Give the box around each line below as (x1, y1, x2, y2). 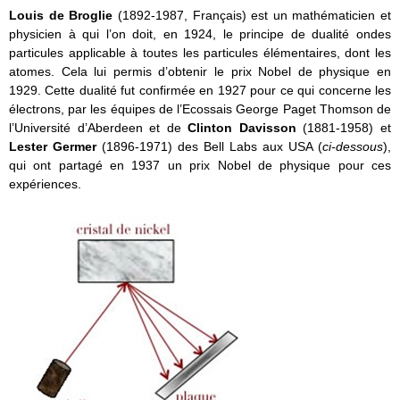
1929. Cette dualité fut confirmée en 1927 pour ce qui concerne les (9, 83, 391, 98)
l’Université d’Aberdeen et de (9, 121, 188, 136)
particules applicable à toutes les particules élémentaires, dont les (9, 46, 391, 61)
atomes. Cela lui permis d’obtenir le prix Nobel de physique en (9, 64, 391, 79)
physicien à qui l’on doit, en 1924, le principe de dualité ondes (9, 27, 391, 42)
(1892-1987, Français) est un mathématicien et (117, 8, 391, 23)
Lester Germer (9, 139, 102, 154)
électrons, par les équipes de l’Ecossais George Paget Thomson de (9, 102, 391, 117)
